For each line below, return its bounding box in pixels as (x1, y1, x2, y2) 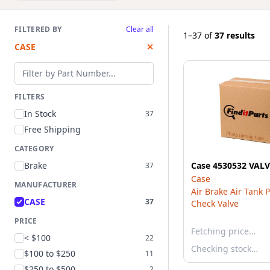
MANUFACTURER (14, 179, 77, 190)
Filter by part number (14, 61, 111, 75)
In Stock (24, 107, 56, 119)
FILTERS (14, 91, 45, 102)
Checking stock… (191, 243, 258, 254)
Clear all (126, 24, 154, 34)
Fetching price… (191, 225, 256, 237)
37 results (215, 29, 255, 41)
